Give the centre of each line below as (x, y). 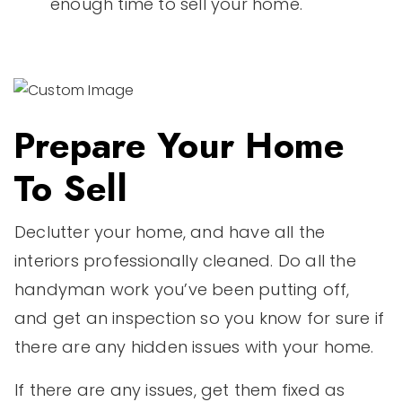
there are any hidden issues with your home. (197, 346)
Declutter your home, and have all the (170, 232)
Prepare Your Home (179, 145)
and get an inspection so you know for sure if (200, 318)
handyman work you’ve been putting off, (182, 289)
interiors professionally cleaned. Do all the (185, 260)
